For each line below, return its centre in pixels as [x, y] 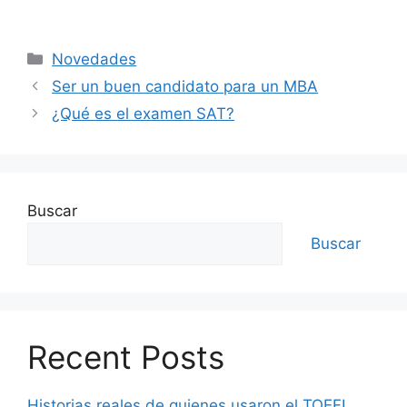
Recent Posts [126, 357]
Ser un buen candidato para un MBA [185, 86]
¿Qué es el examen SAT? [144, 113]
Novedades [94, 59]
